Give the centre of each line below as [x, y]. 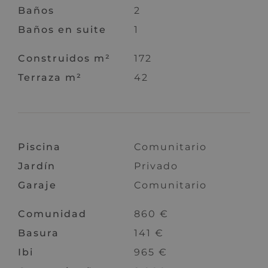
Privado [156, 166]
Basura [39, 233]
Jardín [37, 166]
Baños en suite [63, 30]
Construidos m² [65, 59]
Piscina [40, 147]
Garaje [38, 185]
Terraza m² [50, 78]
